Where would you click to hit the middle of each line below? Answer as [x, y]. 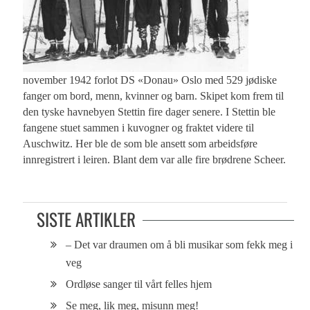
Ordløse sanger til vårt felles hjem [139, 284]
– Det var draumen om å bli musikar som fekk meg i [180, 244]
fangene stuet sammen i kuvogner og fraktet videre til [139, 127]
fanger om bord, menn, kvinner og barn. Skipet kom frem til [154, 95]
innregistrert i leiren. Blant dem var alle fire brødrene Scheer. [155, 159]
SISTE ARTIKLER [86, 219]
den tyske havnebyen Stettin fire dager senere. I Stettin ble [149, 111]
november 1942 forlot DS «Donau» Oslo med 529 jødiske [150, 80]
